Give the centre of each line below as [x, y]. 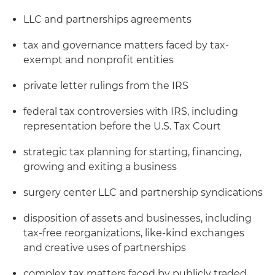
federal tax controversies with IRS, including [131, 111]
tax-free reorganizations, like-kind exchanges [134, 233]
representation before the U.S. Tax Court [122, 126]
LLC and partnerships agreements [107, 19]
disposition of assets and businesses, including [137, 218]
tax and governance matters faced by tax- [126, 45]
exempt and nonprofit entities [99, 60]
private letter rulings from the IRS [106, 86]
